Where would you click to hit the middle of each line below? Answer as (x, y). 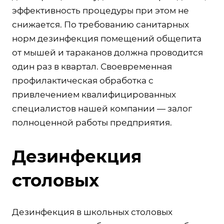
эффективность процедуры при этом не (100, 10)
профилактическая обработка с (83, 80)
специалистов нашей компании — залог (102, 108)
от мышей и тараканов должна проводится (107, 52)
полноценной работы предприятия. (92, 122)
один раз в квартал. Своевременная (92, 66)
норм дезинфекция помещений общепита (107, 38)
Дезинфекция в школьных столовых (92, 212)
